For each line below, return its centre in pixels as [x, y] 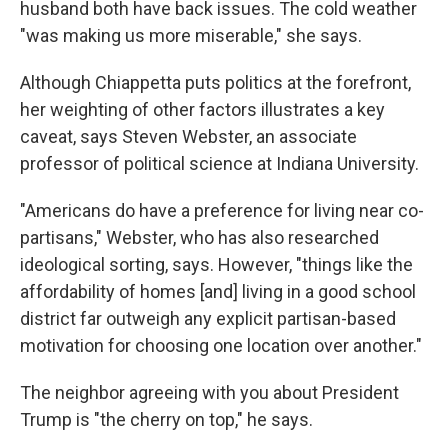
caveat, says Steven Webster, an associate [188, 137]
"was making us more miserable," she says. [191, 36]
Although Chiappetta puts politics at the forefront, [215, 83]
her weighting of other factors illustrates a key [202, 110]
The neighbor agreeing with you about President [209, 393]
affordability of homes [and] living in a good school [218, 292]
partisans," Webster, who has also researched [199, 238]
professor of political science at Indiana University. [219, 164]
